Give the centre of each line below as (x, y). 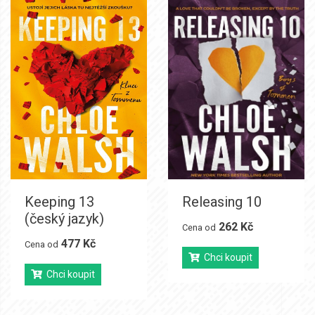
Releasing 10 (222, 201)
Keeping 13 (59, 201)
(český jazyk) (64, 218)
